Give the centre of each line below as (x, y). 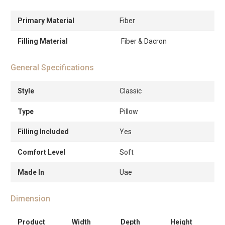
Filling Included (43, 132)
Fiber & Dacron (143, 41)
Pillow (129, 112)
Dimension (30, 199)
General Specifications (52, 68)
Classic (131, 91)
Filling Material (43, 41)
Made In (31, 173)
